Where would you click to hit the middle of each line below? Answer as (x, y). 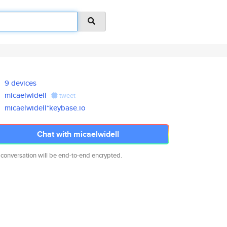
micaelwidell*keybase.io (45, 108)
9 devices (21, 83)
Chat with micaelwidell (78, 134)
